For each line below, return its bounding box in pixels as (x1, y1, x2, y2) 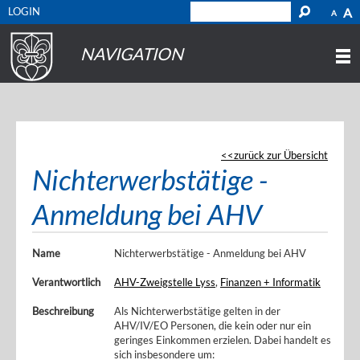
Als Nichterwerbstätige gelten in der (114, 305, 280, 317)
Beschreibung (32, 305, 94, 317)
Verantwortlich (32, 276, 100, 288)
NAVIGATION (80, 43, 183, 63)
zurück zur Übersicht (234, 149, 328, 162)
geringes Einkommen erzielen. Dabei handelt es (114, 333, 331, 346)
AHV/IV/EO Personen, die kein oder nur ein (114, 319, 311, 332)
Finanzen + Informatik (220, 276, 321, 288)
